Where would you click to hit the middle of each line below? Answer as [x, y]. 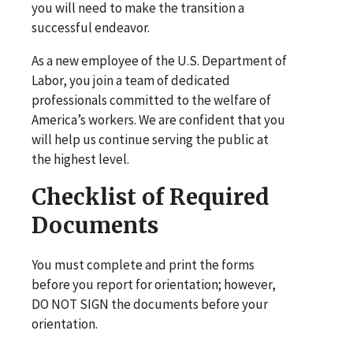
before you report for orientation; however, [154, 285]
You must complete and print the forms [143, 265]
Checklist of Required [150, 197]
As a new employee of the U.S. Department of [159, 61]
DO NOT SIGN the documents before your [150, 305]
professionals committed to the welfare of [151, 100]
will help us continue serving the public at [150, 140]
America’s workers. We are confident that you [158, 120]
